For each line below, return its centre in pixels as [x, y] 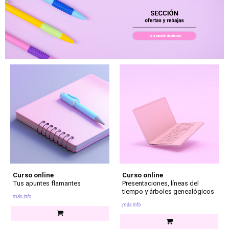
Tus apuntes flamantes [47, 183]
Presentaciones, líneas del [161, 183]
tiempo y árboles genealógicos [168, 191]
